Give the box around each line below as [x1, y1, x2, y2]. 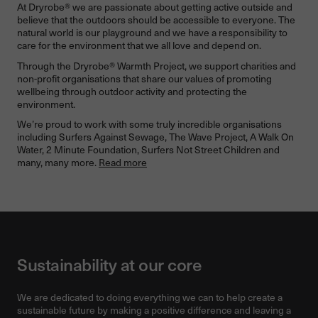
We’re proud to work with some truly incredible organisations [17, 117, 282, 131]
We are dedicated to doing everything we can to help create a [17, 290, 283, 304]
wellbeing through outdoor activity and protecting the [17, 84, 247, 98]
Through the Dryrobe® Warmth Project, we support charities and [17, 58, 296, 72]
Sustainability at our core [17, 252, 202, 276]
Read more [99, 155, 147, 169]
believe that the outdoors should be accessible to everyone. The [17, 13, 295, 26]
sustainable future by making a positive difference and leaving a [17, 303, 291, 317]
